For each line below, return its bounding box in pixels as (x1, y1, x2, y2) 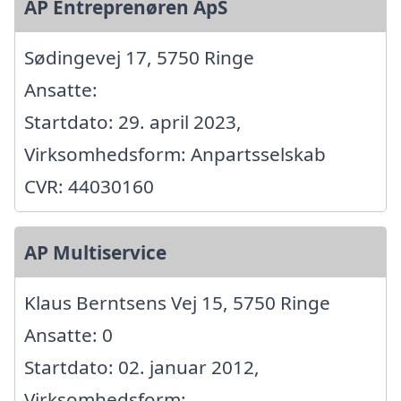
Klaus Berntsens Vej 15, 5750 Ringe (24, 290, 330, 316)
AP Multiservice (24, 240, 166, 266)
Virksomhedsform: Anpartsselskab (24, 141, 326, 167)
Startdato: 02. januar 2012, (24, 354, 260, 380)
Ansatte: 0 (24, 322, 113, 348)
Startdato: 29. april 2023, (24, 109, 242, 135)
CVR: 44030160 (24, 174, 154, 200)
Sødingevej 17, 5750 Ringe (24, 45, 254, 71)
